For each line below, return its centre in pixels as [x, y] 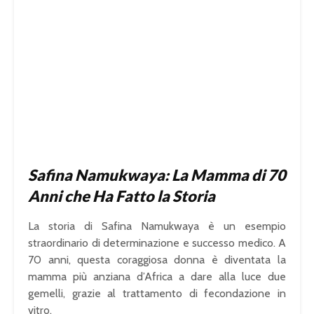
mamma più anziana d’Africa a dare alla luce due [157, 276]
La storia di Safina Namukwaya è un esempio [157, 226]
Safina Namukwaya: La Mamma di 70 [157, 175]
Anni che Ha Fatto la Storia [122, 196]
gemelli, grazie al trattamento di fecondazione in [157, 293]
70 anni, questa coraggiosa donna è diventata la [157, 259]
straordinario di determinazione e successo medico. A [157, 243]
